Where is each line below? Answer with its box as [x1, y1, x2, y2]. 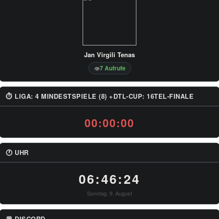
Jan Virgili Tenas [84, 50, 135, 59]
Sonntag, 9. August [87, 189, 132, 197]
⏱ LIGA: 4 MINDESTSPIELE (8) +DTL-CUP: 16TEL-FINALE [6, 91, 194, 101]
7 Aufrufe [99, 64, 126, 72]
